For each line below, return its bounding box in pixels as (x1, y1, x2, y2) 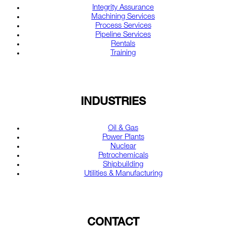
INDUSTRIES (80, 97, 146, 108)
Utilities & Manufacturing (84, 169, 162, 178)
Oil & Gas (108, 124, 138, 132)
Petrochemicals (98, 151, 148, 159)
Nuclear (110, 142, 136, 150)
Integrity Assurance (92, 4, 154, 12)
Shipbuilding (103, 160, 143, 168)
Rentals (111, 40, 135, 48)
